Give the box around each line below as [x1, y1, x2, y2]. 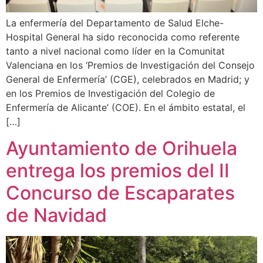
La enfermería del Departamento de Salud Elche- [6, 17, 224, 29]
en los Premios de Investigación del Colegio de [6, 87, 215, 100]
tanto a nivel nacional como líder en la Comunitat [6, 45, 225, 58]
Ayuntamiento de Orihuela [6, 136, 237, 160]
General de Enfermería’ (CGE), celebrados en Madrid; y [6, 73, 249, 86]
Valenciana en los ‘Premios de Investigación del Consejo [6, 59, 255, 72]
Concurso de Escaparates [6, 181, 235, 204]
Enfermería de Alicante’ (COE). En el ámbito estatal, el [6, 102, 245, 114]
